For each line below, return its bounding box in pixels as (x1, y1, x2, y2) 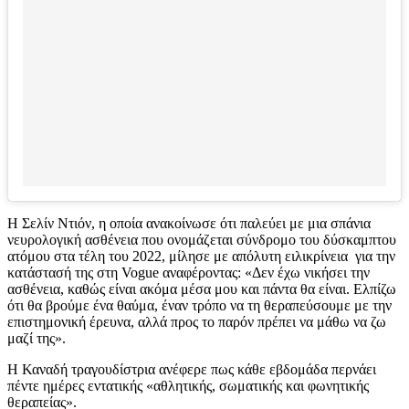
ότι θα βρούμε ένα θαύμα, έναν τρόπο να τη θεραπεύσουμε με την (7, 298, 392, 314)
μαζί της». (7, 330, 66, 347)
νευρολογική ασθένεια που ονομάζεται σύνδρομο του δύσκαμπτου (7, 232, 396, 248)
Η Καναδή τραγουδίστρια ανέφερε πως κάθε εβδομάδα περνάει (7, 362, 376, 378)
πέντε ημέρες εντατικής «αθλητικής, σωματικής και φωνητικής (7, 378, 369, 394)
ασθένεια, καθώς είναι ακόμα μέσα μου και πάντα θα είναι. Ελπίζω (7, 281, 396, 298)
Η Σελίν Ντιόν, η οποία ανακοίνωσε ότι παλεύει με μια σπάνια (7, 215, 371, 232)
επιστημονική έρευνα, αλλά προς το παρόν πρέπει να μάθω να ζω (7, 314, 386, 330)
